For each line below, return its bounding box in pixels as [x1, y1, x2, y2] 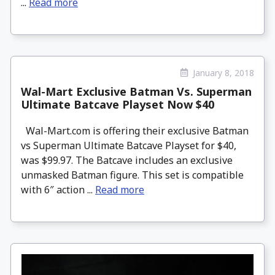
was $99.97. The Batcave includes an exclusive [21, 153, 233, 168]
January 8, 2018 [193, 66, 254, 79]
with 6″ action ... [21, 183, 95, 197]
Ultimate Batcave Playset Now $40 [21, 97, 214, 112]
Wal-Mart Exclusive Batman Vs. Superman [21, 84, 252, 99]
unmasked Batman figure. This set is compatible [21, 168, 244, 182]
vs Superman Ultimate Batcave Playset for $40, [21, 139, 236, 153]
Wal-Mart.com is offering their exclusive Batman [21, 124, 249, 138]
